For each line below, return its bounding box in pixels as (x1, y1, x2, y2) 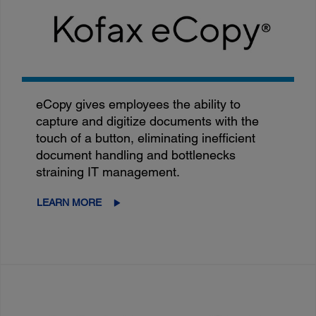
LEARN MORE (37, 197, 102, 209)
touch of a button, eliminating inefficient (36, 130, 256, 146)
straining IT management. (36, 164, 181, 180)
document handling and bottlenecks (36, 147, 236, 163)
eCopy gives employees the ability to (36, 97, 241, 112)
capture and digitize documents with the (36, 114, 260, 129)
